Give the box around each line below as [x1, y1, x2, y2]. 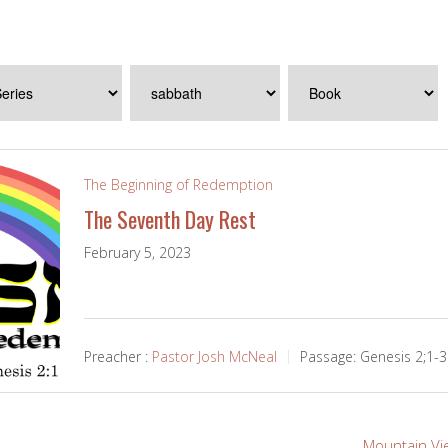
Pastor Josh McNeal [152, 347, 278, 367]
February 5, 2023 [84, 243, 192, 263]
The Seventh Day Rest [84, 203, 257, 236]
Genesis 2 [360, 347, 424, 367]
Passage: [300, 347, 357, 367]
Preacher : [84, 347, 149, 367]
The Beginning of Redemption [84, 175, 274, 195]
